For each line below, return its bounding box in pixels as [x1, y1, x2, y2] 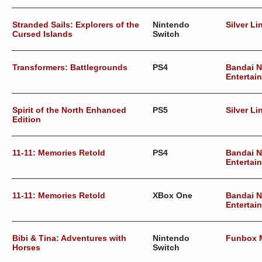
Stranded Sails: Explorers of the [12, 20, 139, 29]
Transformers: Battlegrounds [12, 63, 127, 72]
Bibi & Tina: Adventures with [12, 233, 126, 243]
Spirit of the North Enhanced [12, 105, 126, 115]
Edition [12, 115, 41, 124]
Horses [12, 243, 40, 252]
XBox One [153, 191, 192, 200]
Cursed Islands [12, 29, 73, 39]
